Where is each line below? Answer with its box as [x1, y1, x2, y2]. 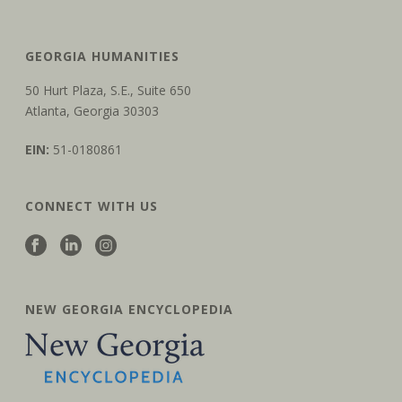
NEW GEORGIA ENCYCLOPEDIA [25, 301, 234, 319]
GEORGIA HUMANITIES [25, 48, 180, 66]
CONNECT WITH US [25, 197, 159, 215]
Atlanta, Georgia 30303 [25, 102, 160, 120]
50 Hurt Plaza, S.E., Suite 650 [25, 82, 192, 100]
